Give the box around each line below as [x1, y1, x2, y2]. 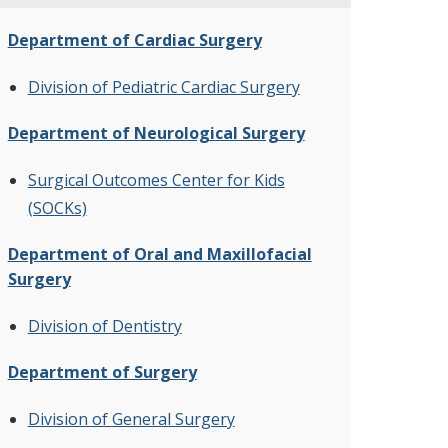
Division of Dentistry [27, 315, 182, 338]
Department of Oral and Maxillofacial [7, 243, 312, 266]
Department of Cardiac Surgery [7, 29, 262, 52]
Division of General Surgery [27, 408, 235, 431]
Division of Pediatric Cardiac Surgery [27, 76, 300, 99]
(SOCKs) [27, 197, 87, 220]
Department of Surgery [7, 361, 197, 384]
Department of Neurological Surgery [7, 122, 305, 145]
